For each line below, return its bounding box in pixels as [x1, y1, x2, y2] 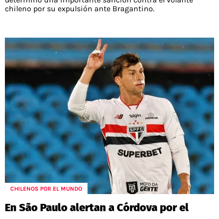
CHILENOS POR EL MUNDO [10, 185, 82, 192]
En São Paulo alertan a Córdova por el [5, 201, 189, 215]
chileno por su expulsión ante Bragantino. [5, 3, 154, 13]
